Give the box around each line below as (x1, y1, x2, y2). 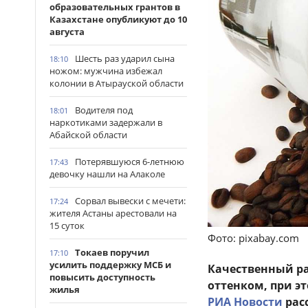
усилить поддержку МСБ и (49, 258, 171, 271)
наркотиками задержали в (49, 116, 162, 129)
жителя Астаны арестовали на (49, 207, 177, 219)
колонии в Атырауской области (49, 77, 184, 89)
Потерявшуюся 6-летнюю (75, 155, 184, 168)
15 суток (49, 219, 85, 232)
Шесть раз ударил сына (75, 52, 175, 65)
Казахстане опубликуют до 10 (49, 13, 187, 25)
